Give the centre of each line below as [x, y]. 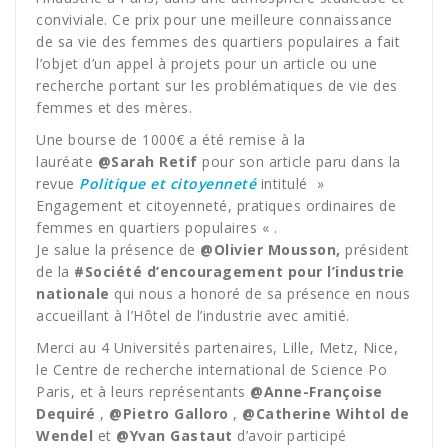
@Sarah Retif [147, 161]
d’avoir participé [292, 435]
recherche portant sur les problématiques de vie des [217, 85]
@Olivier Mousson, [270, 249]
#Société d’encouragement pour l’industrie [239, 271]
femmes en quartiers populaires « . [156, 227]
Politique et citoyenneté [167, 183]
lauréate [67, 161]
